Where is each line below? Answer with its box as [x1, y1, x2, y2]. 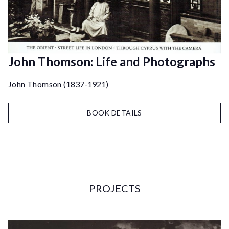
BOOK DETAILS [87, 108, 142, 117]
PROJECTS [88, 181, 141, 194]
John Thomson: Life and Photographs [8, 54, 215, 69]
